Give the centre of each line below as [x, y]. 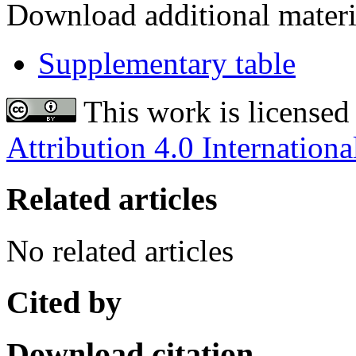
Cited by [64, 302]
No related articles [120, 250]
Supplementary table [167, 64]
